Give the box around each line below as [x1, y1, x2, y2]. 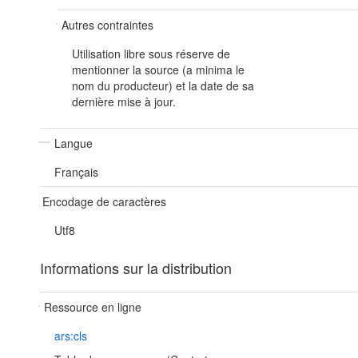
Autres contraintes [62, 17, 153, 33]
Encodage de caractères [42, 193, 166, 209]
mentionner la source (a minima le [72, 62, 245, 78]
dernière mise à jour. [72, 93, 176, 109]
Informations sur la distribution [40, 257, 232, 278]
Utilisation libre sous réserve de [72, 46, 230, 62]
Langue [54, 135, 93, 151]
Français [54, 164, 98, 180]
